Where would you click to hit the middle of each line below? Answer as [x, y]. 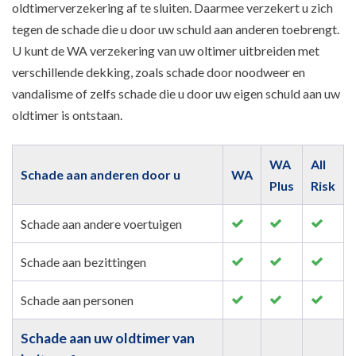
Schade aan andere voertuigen [101, 223]
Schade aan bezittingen [83, 261]
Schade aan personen [77, 300]
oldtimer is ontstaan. [67, 114]
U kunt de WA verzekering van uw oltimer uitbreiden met [166, 50]
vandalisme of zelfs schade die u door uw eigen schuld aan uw [176, 93]
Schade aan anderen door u [101, 174]
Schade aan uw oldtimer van [108, 338]
